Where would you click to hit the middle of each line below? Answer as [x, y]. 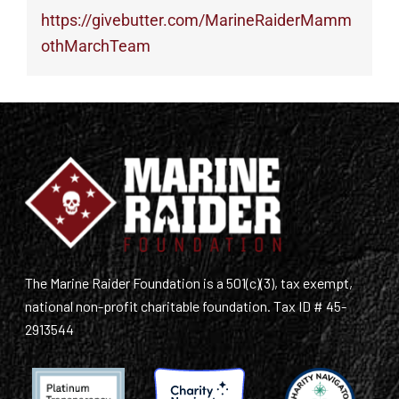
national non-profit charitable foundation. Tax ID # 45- [185, 306]
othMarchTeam [95, 45]
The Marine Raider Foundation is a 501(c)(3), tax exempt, [188, 283]
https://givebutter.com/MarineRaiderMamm [196, 20]
